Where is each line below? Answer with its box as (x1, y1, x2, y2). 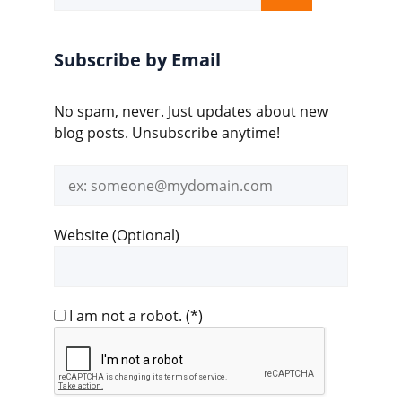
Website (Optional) (54, 224, 179, 245)
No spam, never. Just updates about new (54, 100, 328, 121)
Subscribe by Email (54, 47, 221, 72)
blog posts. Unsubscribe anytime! (54, 122, 280, 143)
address (53, 186, 108, 206)
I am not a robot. (66, 305, 186, 326)
